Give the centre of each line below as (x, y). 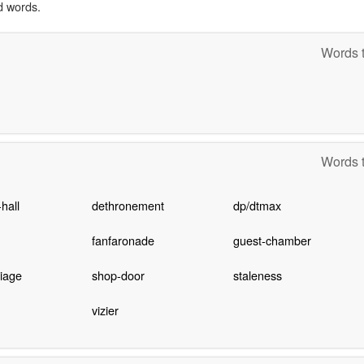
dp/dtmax (257, 206)
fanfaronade (123, 240)
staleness (257, 275)
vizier (105, 310)
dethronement (128, 206)
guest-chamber (272, 240)
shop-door (118, 275)
